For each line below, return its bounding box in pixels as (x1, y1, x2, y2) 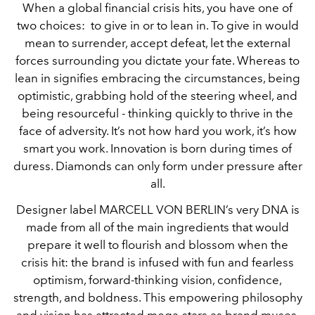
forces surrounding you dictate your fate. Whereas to (15, 53, 300, 67)
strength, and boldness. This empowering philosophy (13, 290, 302, 304)
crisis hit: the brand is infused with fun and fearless (21, 255, 294, 269)
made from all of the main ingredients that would (26, 219, 289, 234)
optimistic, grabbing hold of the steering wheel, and (18, 88, 297, 103)
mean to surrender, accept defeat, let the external (25, 35, 290, 50)
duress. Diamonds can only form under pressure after (13, 158, 302, 173)
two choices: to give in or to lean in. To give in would (16, 18, 299, 32)
